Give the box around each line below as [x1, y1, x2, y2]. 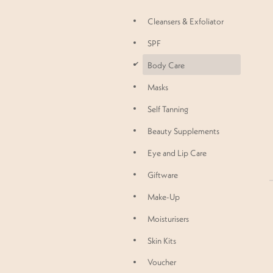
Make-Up [147, 191, 180, 202]
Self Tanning [147, 103, 188, 115]
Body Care [147, 60, 185, 71]
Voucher [147, 257, 176, 268]
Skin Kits [147, 235, 176, 246]
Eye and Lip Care [147, 147, 207, 158]
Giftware [147, 169, 178, 180]
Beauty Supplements [147, 125, 219, 136]
